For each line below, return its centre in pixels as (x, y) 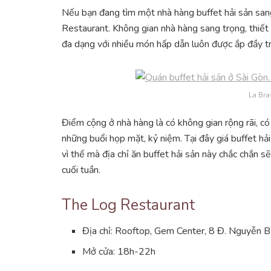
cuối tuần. (81, 170)
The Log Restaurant (128, 205)
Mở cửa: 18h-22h (119, 252)
